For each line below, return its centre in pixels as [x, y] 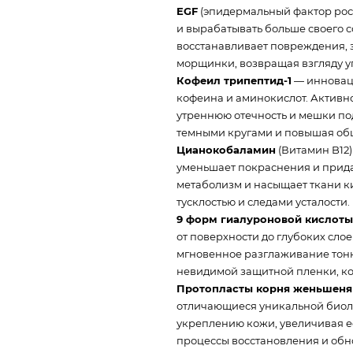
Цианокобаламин [226, 149]
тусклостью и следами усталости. [263, 201]
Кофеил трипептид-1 [234, 80]
